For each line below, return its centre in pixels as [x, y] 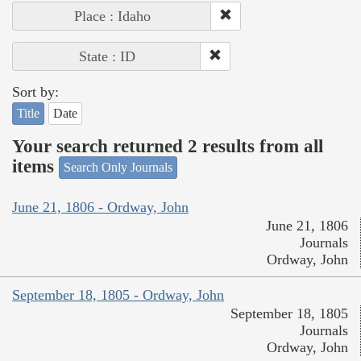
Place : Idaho [112, 17]
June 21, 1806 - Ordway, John [100, 207]
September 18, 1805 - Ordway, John [118, 295]
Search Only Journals [118, 168]
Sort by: [35, 92]
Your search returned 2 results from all [168, 146]
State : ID [107, 57]
